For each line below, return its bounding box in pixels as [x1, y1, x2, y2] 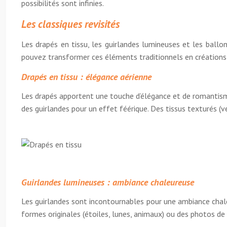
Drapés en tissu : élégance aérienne [21, 71, 152, 83]
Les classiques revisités [21, 17, 120, 31]
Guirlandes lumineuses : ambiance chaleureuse [21, 176, 194, 188]
